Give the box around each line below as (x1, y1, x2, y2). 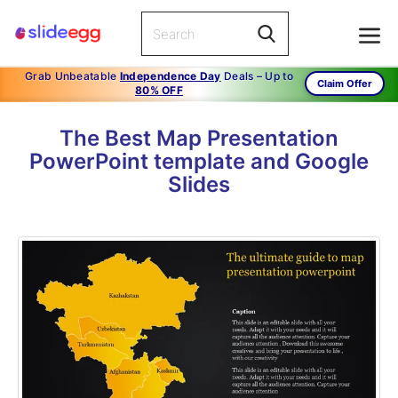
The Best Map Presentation (60, 125, 338, 151)
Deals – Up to (220, 69, 293, 83)
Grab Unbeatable (25, 69, 120, 83)
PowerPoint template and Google (29, 148, 369, 174)
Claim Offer (317, 77, 372, 90)
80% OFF (134, 84, 184, 97)
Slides (168, 171, 230, 197)
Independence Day (119, 69, 221, 83)
